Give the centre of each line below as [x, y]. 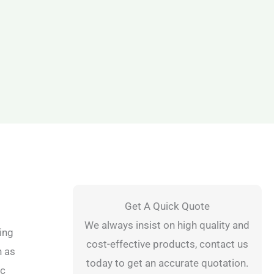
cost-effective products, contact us [167, 244]
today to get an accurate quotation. [167, 263]
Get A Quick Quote [167, 206]
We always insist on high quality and [167, 225]
